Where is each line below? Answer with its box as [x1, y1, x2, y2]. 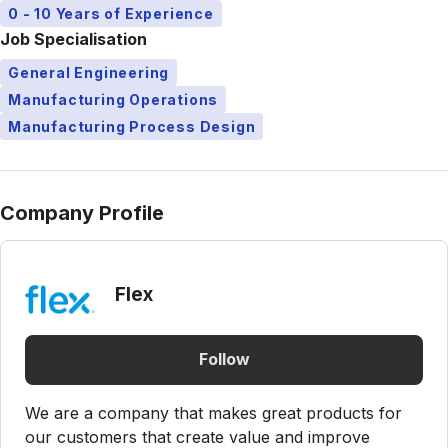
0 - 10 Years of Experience [8, 4, 214, 22]
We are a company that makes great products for [25, 402, 402, 423]
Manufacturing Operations [8, 90, 219, 108]
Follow [198, 349, 250, 370]
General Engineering [8, 63, 170, 81]
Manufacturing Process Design [8, 117, 256, 135]
